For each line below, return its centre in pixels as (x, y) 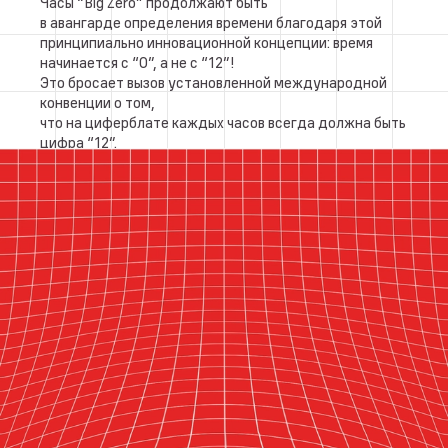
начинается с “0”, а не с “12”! (137, 62)
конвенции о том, (97, 102)
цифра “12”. (78, 142)
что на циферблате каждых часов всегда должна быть (223, 122)
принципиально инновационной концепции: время (206, 42)
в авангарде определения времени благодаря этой (211, 22)
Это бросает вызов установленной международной (213, 82)
